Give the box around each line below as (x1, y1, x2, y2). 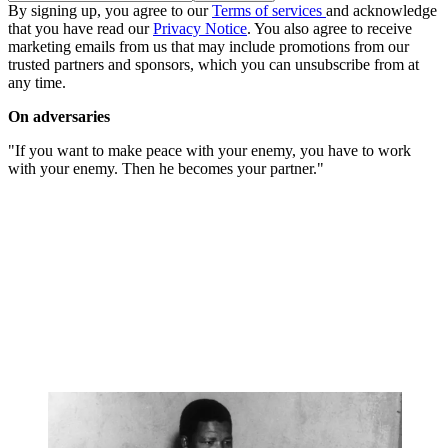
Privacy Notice (153, 20, 247, 38)
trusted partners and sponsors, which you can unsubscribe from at (8, 56, 419, 74)
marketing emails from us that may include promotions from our (8, 38, 409, 56)
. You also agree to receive (247, 20, 412, 38)
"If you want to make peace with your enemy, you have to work (8, 142, 411, 160)
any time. (8, 74, 66, 92)
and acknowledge (326, 2, 437, 20)
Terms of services (212, 2, 326, 20)
